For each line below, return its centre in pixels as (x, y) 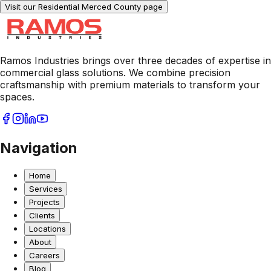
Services (46, 189)
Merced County (111, 7)
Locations (47, 229)
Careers (44, 256)
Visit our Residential (43, 7)
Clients (42, 216)
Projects (44, 202)
